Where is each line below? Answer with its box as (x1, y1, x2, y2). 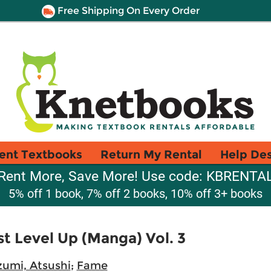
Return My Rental (100, 147, 202, 162)
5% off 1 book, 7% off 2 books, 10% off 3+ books (8, 186, 263, 201)
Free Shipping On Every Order (54, 5, 200, 16)
